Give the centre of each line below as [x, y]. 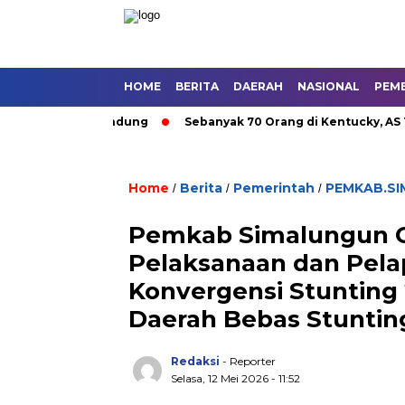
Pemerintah [274, 188]
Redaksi [195, 361]
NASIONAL [329, 86]
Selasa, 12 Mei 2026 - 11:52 [235, 378]
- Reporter [249, 361]
